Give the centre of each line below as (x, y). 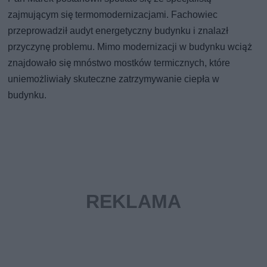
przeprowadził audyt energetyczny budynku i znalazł (118, 31)
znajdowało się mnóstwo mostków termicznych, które (119, 63)
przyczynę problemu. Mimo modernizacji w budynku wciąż (130, 47)
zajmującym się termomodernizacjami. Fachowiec (113, 15)
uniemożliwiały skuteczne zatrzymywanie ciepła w (114, 79)
